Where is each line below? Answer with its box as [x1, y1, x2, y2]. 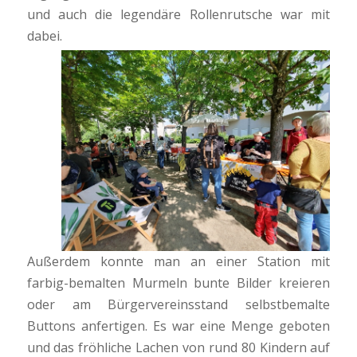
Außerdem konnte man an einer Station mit [26, 253, 331, 271]
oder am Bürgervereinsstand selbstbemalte [26, 296, 331, 314]
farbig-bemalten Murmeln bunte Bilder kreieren [26, 274, 331, 292]
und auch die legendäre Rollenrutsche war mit [26, 5, 331, 23]
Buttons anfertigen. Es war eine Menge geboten [26, 317, 331, 335]
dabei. [26, 26, 62, 45]
